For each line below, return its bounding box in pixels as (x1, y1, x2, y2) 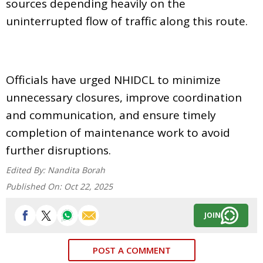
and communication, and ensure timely (6, 107, 216, 123)
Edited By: (6, 164, 48, 176)
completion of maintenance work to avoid (6, 124, 230, 140)
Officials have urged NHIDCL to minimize (6, 72, 221, 87)
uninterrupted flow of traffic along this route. (6, 13, 248, 29)
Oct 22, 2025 (64, 180, 113, 192)
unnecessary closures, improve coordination (6, 89, 242, 105)
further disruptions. (6, 142, 111, 158)
